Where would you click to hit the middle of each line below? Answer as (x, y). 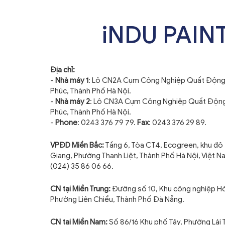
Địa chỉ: (63, 70)
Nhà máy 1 (72, 80)
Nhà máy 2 (73, 101)
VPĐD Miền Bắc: (77, 145)
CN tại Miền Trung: (81, 189)
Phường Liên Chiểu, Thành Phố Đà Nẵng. (117, 199)
